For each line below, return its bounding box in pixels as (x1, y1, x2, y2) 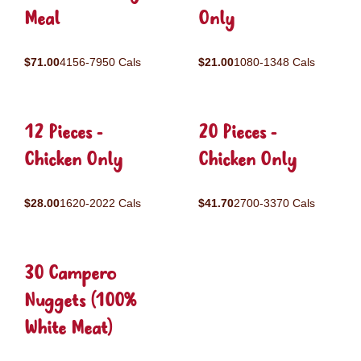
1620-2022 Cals (60, 197, 141, 210)
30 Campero (24, 261, 116, 288)
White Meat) (24, 316, 113, 342)
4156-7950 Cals (60, 56, 141, 68)
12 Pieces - (24, 120, 102, 147)
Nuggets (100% (24, 288, 136, 315)
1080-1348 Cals (234, 56, 315, 68)
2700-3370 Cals (234, 197, 315, 210)
